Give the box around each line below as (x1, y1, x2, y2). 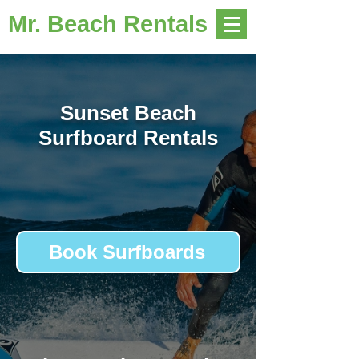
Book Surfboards (48, 240, 205, 263)
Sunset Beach (60, 101, 196, 125)
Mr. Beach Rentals (8, 11, 208, 37)
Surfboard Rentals (38, 126, 218, 150)
